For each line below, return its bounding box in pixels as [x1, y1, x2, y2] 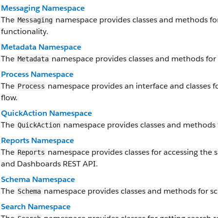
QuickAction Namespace [1, 108, 92, 118]
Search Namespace [1, 201, 71, 212]
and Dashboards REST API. [1, 159, 98, 169]
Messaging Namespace [1, 3, 85, 13]
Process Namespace [1, 69, 73, 79]
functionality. [1, 26, 48, 36]
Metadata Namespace [1, 42, 81, 52]
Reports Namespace [1, 135, 74, 145]
